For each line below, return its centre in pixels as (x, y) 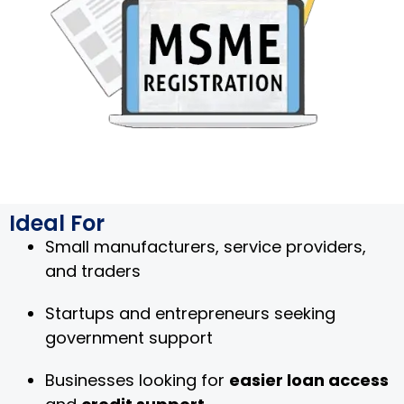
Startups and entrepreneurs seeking (190, 314)
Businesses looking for (137, 381)
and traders (93, 271)
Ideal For (57, 224)
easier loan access (309, 381)
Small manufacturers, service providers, (206, 247)
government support (129, 338)
